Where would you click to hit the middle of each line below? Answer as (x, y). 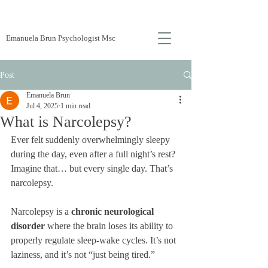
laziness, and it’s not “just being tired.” (83, 255)
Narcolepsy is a (41, 211)
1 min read (75, 106)
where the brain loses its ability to (110, 226)
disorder (28, 226)
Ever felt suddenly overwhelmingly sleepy (92, 140)
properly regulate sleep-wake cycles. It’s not (95, 240)
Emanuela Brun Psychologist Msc (61, 38)
